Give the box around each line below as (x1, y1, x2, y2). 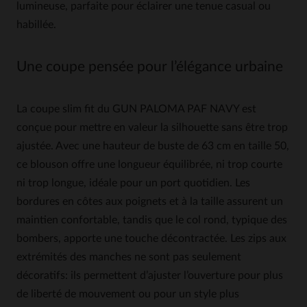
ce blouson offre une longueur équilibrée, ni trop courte (16, 159, 282, 170)
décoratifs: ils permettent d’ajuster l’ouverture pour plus (16, 270, 283, 281)
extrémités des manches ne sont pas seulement (16, 251, 241, 262)
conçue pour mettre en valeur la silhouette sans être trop (16, 122, 288, 133)
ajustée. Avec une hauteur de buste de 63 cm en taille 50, (16, 140, 289, 151)
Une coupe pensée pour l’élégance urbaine (16, 60, 283, 74)
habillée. (16, 19, 56, 30)
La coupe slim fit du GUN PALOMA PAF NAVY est (16, 103, 256, 114)
